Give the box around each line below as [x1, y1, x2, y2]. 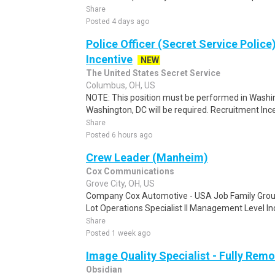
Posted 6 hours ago [86, 131, 152, 139]
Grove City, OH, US [86, 179, 155, 188]
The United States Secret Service [86, 68, 220, 78]
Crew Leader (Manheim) [86, 151, 208, 164]
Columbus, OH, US [86, 80, 155, 90]
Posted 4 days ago [86, 17, 149, 26]
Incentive [86, 53, 133, 66]
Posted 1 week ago [86, 229, 150, 238]
